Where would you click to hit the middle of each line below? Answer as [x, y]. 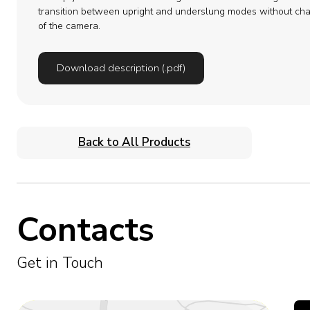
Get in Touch [60, 263]
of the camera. [69, 26]
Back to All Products [134, 143]
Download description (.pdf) [121, 68]
